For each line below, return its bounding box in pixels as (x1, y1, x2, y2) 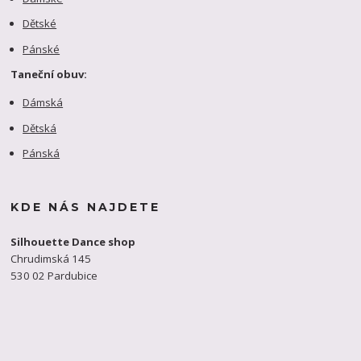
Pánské (23, 41, 60, 56)
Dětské (23, 16, 57, 31)
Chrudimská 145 (10, 251, 92, 266)
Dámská (23, 95, 64, 110)
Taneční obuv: (10, 67, 88, 82)
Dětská (23, 120, 57, 135)
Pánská (23, 146, 60, 161)
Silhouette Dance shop (10, 234, 139, 249)
